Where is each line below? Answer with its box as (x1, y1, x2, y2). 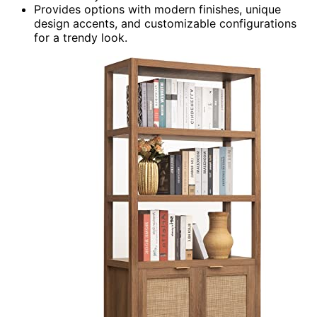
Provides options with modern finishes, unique (34, 1, 281, 16)
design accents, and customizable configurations (34, 16, 296, 30)
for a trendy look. (34, 30, 127, 45)
